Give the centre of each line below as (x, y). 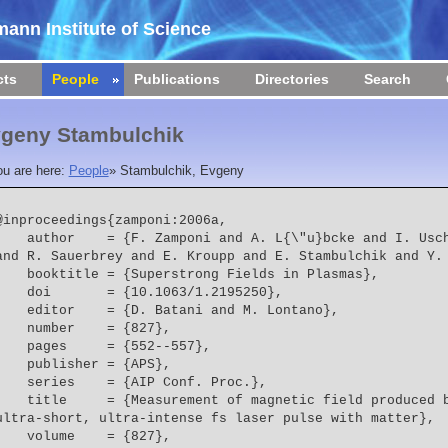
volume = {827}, (98, 437)
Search (387, 79)
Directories (292, 79)
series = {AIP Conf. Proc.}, (146, 383)
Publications (177, 79)
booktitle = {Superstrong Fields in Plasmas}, (202, 275)
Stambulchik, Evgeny (181, 170)
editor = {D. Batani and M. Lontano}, (182, 311)
